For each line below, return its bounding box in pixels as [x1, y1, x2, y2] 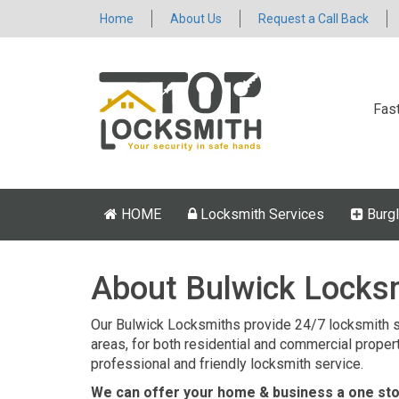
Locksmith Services [197, 206, 324, 223]
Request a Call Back [258, 12, 369, 26]
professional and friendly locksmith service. [91, 355, 363, 372]
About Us [170, 12, 222, 26]
